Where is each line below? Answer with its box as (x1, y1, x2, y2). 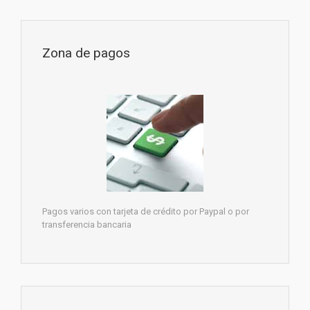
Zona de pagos (42, 45, 130, 62)
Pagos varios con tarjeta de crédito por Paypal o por (42, 206, 249, 217)
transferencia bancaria (42, 219, 131, 230)
